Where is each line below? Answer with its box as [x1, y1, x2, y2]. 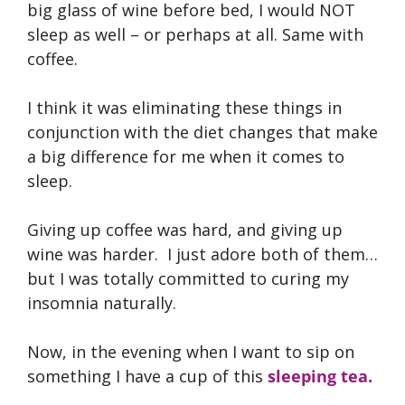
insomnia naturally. [27, 291, 176, 314]
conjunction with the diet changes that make [27, 120, 378, 143]
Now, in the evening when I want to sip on [27, 340, 354, 363]
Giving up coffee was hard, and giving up [27, 218, 343, 240]
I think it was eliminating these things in [27, 96, 342, 118]
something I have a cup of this [27, 364, 268, 387]
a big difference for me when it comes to [27, 145, 344, 167]
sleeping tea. [268, 364, 377, 387]
